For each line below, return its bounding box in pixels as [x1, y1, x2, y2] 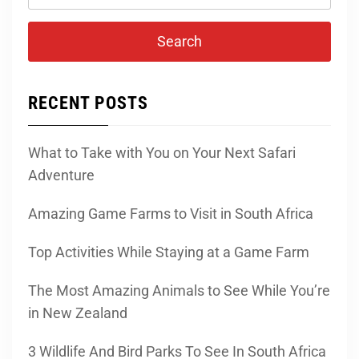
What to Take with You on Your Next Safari [28, 143, 296, 161]
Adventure [28, 166, 95, 184]
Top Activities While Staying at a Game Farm [28, 243, 309, 260]
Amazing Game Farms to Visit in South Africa [28, 204, 313, 222]
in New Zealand [28, 304, 127, 321]
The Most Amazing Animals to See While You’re [28, 281, 330, 299]
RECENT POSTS [28, 92, 148, 113]
